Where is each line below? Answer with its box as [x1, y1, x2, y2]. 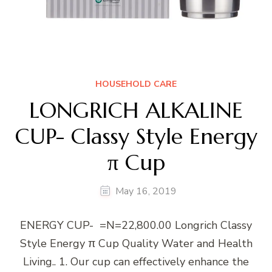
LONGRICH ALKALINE [29, 96, 243, 124]
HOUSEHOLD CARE [95, 78, 177, 90]
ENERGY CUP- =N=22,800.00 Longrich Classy [20, 217, 252, 233]
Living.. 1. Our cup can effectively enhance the [23, 254, 249, 269]
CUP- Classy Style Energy [15, 122, 257, 150]
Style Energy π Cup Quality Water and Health [19, 236, 253, 251]
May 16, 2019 [115, 184, 177, 198]
